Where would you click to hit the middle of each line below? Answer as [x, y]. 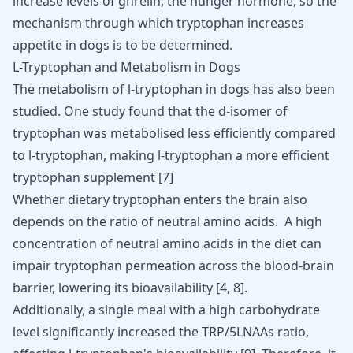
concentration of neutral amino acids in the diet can [167, 243]
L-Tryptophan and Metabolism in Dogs [126, 67]
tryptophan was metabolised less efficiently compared [174, 133]
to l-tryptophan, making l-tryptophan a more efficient [171, 155]
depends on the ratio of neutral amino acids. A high [167, 221]
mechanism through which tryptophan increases [158, 23]
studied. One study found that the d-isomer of [150, 111]
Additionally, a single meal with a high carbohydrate [166, 310]
